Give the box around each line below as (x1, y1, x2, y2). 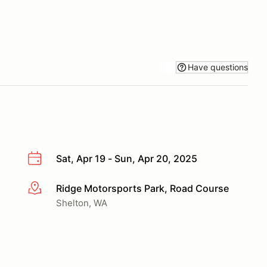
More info (27, 182, 70, 195)
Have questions (188, 61, 248, 72)
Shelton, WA (56, 197, 107, 209)
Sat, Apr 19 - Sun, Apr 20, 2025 (56, 153, 197, 164)
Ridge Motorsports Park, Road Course (56, 182, 229, 194)
